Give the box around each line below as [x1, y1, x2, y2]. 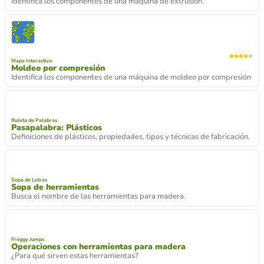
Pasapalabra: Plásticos [11, 138, 102, 150]
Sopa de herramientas [11, 214, 99, 226]
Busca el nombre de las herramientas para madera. [11, 224, 186, 235]
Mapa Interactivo [11, 57, 52, 65]
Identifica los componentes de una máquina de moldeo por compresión [11, 72, 251, 83]
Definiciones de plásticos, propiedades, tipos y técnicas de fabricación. [11, 148, 250, 159]
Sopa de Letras [11, 209, 47, 217]
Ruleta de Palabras [11, 133, 57, 141]
